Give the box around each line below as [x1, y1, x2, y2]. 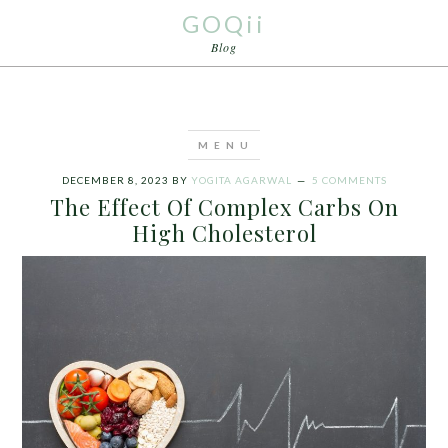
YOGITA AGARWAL [190, 174, 292, 186]
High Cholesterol [131, 218, 317, 248]
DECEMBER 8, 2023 [61, 174, 169, 186]
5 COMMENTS [311, 174, 387, 186]
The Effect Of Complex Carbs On [49, 192, 399, 222]
